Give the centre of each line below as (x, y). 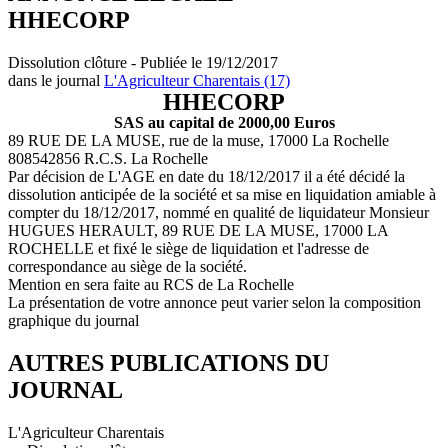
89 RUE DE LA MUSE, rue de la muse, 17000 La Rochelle (198, 140)
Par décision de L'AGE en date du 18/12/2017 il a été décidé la (206, 176)
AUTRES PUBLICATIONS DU (168, 362)
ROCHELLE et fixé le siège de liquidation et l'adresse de (188, 248)
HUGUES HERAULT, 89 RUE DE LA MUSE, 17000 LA (198, 230)
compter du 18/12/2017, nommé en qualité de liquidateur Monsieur (218, 212)
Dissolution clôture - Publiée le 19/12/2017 (143, 62)
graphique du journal (73, 320)
